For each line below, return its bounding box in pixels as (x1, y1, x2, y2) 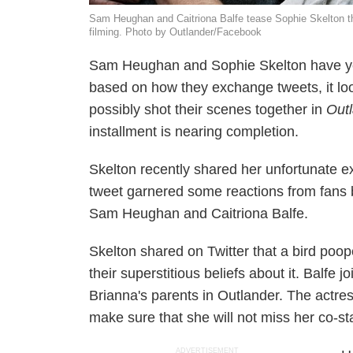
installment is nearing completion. (89, 124, 299, 139)
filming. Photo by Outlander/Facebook (89, 26, 262, 38)
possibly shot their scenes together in (89, 102, 327, 117)
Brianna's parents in (89, 288, 218, 303)
